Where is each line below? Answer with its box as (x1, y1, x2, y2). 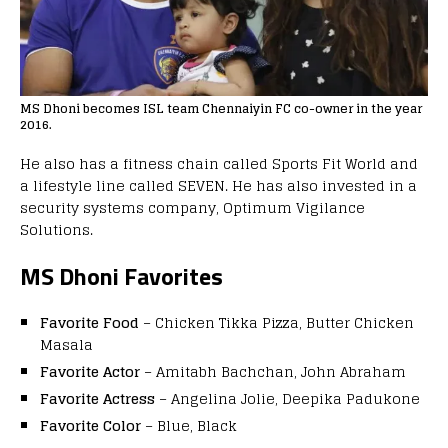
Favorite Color (40, 413, 141, 439)
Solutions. (20, 217, 93, 243)
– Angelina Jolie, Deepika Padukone (155, 386, 420, 412)
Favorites (124, 258, 223, 295)
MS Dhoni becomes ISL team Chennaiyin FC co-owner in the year (20, 98, 422, 120)
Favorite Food (40, 310, 139, 336)
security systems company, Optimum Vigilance (20, 195, 365, 221)
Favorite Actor (40, 359, 140, 385)
